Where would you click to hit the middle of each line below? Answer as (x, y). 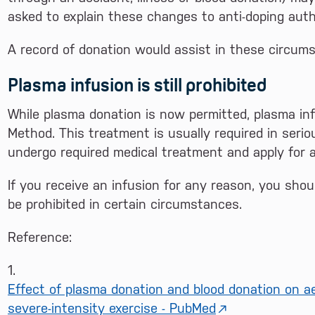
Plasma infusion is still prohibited (137, 85)
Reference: (40, 237)
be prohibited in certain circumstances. (125, 204)
